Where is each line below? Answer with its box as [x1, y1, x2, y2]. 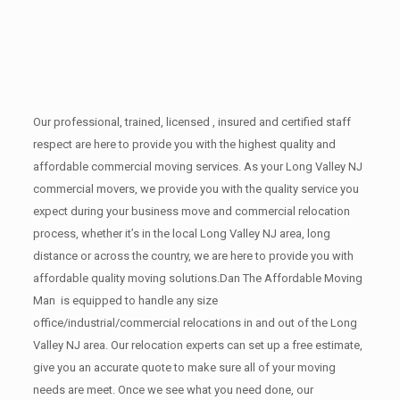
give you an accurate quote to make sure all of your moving [32, 360, 336, 374]
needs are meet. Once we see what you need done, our [32, 382, 313, 396]
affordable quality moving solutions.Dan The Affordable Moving [32, 271, 362, 285]
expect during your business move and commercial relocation [32, 204, 350, 218]
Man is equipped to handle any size [32, 293, 218, 307]
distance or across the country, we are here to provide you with [32, 248, 354, 262]
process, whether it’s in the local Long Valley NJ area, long [32, 226, 330, 240]
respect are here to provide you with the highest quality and [32, 137, 336, 151]
